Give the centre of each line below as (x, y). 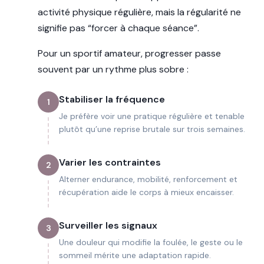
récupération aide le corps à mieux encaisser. (146, 192)
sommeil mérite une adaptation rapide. (135, 255)
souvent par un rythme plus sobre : (113, 70)
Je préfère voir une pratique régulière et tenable (152, 116)
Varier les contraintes (110, 163)
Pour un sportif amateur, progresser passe (129, 54)
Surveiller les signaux (108, 226)
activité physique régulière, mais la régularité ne (139, 12)
